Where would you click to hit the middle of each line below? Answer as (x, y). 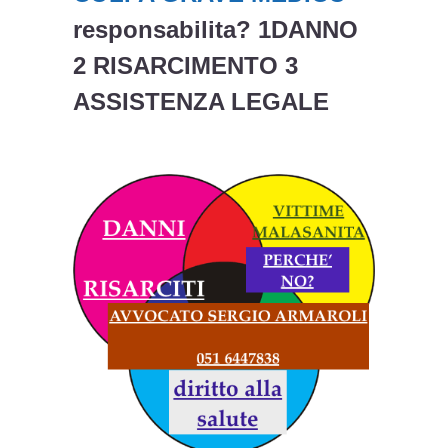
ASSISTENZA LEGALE (201, 102)
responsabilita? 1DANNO (216, 30)
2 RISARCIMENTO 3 (186, 66)
